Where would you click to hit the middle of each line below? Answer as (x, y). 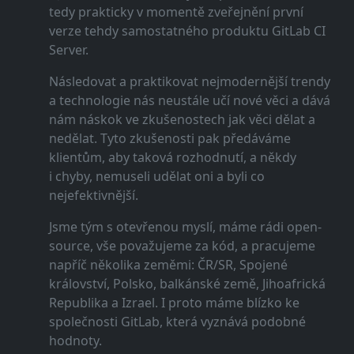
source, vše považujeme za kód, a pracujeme (182, 246)
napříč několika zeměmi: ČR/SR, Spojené (168, 265)
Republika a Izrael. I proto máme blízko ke (174, 303)
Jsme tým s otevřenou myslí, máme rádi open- (185, 227)
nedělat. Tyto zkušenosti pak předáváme (169, 138)
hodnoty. (75, 341)
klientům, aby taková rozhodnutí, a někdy (172, 157)
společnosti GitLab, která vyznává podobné (177, 322)
